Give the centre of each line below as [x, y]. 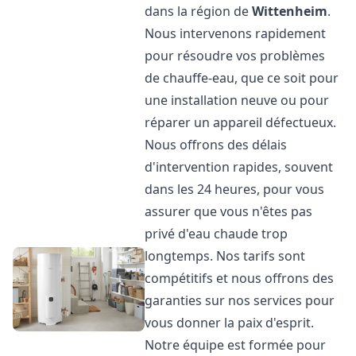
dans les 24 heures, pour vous [235, 189]
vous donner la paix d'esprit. [230, 323]
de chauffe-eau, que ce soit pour [242, 78]
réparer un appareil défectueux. [241, 122]
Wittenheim [290, 11]
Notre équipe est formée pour [236, 345]
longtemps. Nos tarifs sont [225, 256]
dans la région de [199, 11]
